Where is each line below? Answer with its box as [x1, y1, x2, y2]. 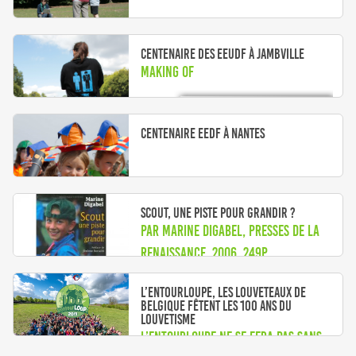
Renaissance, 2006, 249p [141, 244, 269, 261]
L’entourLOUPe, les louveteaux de [141, 284, 307, 300]
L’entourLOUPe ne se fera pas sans [141, 328, 323, 346]
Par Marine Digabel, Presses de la [141, 222, 320, 239]
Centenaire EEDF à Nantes [141, 125, 265, 141]
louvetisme [141, 311, 196, 327]
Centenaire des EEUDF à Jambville [141, 45, 305, 62]
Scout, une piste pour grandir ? [141, 204, 296, 221]
